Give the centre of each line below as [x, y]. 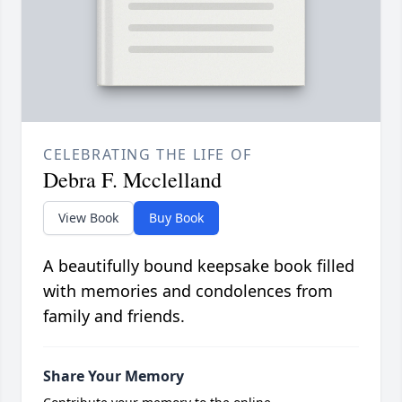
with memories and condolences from [188, 291]
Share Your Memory [114, 376]
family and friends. [114, 316]
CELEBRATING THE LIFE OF [148, 155]
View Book [88, 218]
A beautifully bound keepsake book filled [199, 266]
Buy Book [176, 218]
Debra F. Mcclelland [132, 180]
